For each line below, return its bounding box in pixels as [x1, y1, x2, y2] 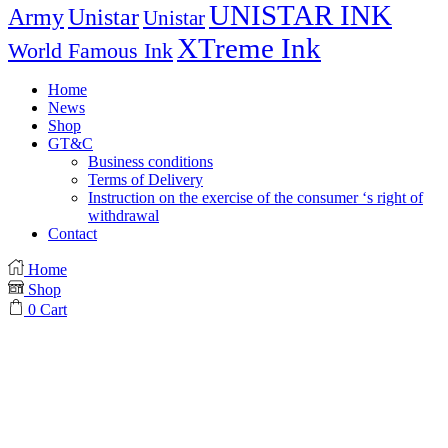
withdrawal [88, 207, 159, 225]
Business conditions [88, 153, 213, 171]
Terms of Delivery [88, 171, 203, 189]
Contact [48, 225, 97, 243]
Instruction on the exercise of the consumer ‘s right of [88, 189, 423, 207]
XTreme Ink [177, 32, 321, 65]
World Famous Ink [8, 38, 173, 64]
